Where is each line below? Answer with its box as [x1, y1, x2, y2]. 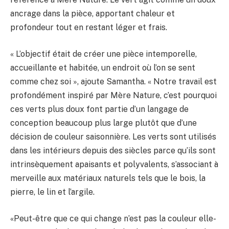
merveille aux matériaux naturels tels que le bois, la [10, 173, 205, 183]
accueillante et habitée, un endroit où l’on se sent [10, 62, 195, 73]
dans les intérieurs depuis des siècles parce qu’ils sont [10, 145, 216, 155]
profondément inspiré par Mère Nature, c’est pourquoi [10, 90, 217, 100]
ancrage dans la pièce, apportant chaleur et [10, 9, 175, 19]
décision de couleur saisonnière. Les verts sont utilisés [10, 131, 216, 142]
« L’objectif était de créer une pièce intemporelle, [10, 49, 197, 59]
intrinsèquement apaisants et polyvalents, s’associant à [10, 159, 218, 169]
